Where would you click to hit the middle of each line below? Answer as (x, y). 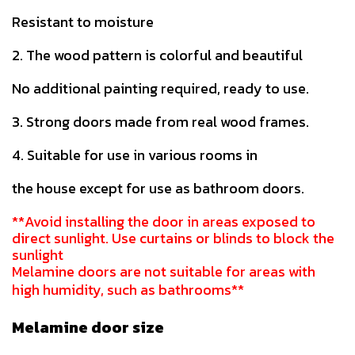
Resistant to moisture (83, 22)
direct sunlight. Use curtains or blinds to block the (173, 238)
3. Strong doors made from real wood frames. (160, 122)
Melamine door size (88, 327)
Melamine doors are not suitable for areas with (164, 271)
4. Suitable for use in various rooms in (135, 155)
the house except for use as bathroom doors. (158, 188)
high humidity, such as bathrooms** (128, 290)
